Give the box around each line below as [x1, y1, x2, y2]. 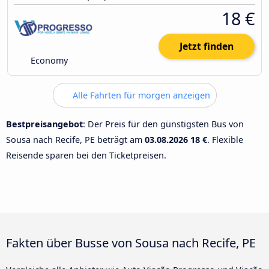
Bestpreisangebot [6, 118, 83, 130]
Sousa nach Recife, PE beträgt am [6, 133, 145, 145]
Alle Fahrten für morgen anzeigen [70, 89, 210, 101]
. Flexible [207, 133, 243, 145]
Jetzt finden [180, 40, 234, 53]
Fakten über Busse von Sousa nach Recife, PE [6, 234, 256, 252]
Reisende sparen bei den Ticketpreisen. [6, 149, 166, 161]
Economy [28, 55, 68, 67]
